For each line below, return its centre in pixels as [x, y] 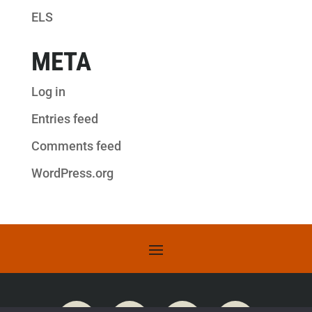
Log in [48, 92]
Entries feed [64, 119]
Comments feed [76, 146]
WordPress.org [72, 173]
